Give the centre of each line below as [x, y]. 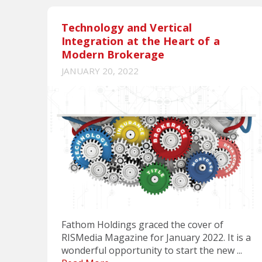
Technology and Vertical [126, 27]
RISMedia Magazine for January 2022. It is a [156, 237]
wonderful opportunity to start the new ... [151, 250]
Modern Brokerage [113, 54]
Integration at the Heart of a [140, 40]
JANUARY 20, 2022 [100, 70]
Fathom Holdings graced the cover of [142, 224]
